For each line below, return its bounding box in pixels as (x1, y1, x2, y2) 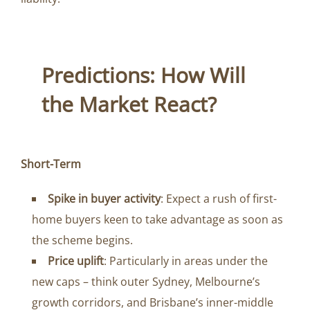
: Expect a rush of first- (161, 191, 277, 207)
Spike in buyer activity (48, 191, 161, 207)
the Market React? (42, 90, 217, 119)
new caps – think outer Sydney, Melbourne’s (32, 274, 260, 290)
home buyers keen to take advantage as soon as (32, 212, 283, 228)
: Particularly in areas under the (104, 253, 268, 269)
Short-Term (21, 156, 81, 172)
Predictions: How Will (42, 61, 246, 90)
